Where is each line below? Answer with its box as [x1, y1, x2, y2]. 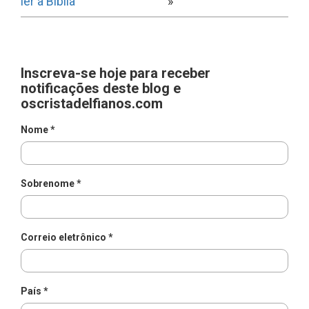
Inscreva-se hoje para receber [21, 65, 210, 82]
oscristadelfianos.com [21, 95, 163, 112]
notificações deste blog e [21, 80, 181, 97]
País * [21, 286, 48, 297]
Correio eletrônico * [21, 232, 113, 243]
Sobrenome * [21, 178, 81, 190]
